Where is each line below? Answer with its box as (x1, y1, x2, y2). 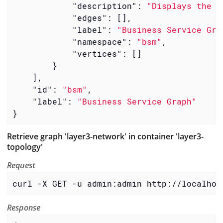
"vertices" (72, 48, 122, 59)
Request (7, 160, 36, 171)
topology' (7, 141, 43, 153)
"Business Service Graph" (77, 96, 197, 107)
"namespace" (72, 36, 127, 47)
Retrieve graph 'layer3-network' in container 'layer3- (7, 131, 204, 142)
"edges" (72, 12, 107, 23)
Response (7, 202, 41, 214)
